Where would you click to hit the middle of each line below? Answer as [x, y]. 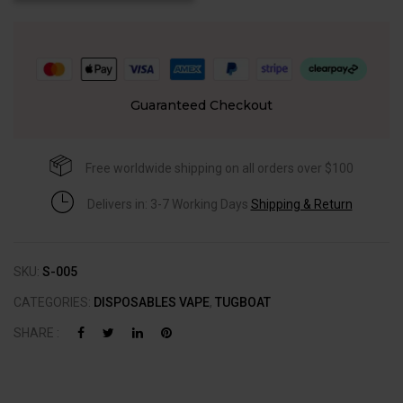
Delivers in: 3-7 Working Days [169, 204]
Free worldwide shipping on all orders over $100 [219, 168]
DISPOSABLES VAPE [152, 303]
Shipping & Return [301, 204]
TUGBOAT [243, 303]
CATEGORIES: [54, 303]
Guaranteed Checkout [201, 106]
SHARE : [36, 333]
